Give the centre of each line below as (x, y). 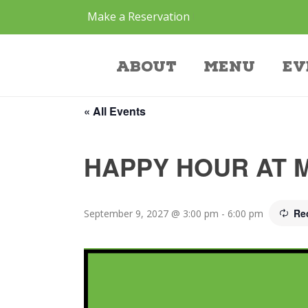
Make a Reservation (139, 16)
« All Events (115, 111)
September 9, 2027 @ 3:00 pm (151, 213)
